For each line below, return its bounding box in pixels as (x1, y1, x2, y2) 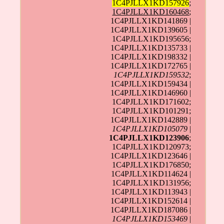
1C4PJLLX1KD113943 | (111, 187, 191, 196)
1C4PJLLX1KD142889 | (110, 115, 191, 124)
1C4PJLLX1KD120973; (112, 142, 191, 151)
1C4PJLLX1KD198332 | (110, 52, 191, 61)
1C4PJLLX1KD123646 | (110, 151, 191, 160)
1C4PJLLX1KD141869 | (110, 16, 191, 25)
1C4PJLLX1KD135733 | (110, 43, 191, 52)
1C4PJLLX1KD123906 (109, 133, 189, 142)
